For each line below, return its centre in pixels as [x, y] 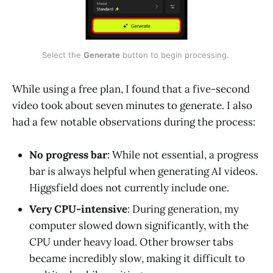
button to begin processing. [175, 55]
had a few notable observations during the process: [134, 122]
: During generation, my [183, 209]
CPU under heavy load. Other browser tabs [131, 242]
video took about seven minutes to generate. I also [132, 105]
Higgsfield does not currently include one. [129, 188]
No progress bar [68, 155]
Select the [62, 55]
